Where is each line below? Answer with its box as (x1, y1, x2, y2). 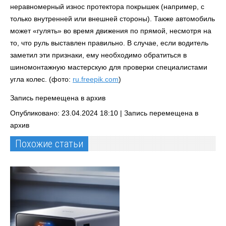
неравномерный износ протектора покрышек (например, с (10, 3, 204, 11)
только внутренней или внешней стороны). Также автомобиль (10, 15, 215, 23)
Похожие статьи (15, 138, 83, 150)
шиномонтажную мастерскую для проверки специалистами (10, 63, 207, 71)
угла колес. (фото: (10, 75, 73, 83)
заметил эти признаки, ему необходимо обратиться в (10, 51, 187, 59)
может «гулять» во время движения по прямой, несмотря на (10, 27, 211, 35)
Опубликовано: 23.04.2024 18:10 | (10, 109, 124, 117)
